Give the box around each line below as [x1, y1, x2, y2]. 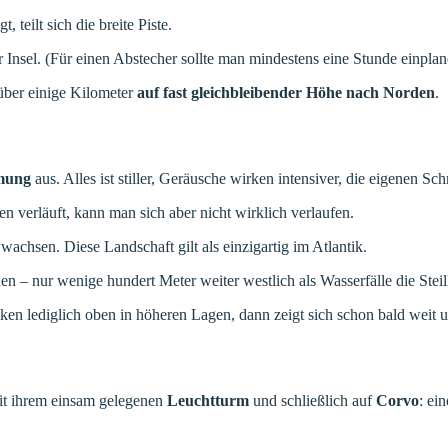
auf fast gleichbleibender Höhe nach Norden [137, 83, 435, 101]
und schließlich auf [249, 391, 376, 409]
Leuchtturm [167, 391, 249, 409]
